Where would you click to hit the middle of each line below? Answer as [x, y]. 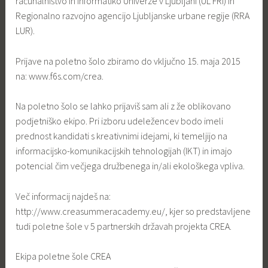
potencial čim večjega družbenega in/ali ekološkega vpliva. [130, 166]
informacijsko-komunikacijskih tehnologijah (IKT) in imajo [124, 151]
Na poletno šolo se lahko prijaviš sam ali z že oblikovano [124, 106]
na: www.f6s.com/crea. [60, 76]
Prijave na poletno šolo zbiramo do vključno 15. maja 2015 [128, 61]
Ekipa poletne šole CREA [63, 256]
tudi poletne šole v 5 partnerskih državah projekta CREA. [124, 226]
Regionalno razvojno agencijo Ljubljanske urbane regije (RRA [133, 15]
